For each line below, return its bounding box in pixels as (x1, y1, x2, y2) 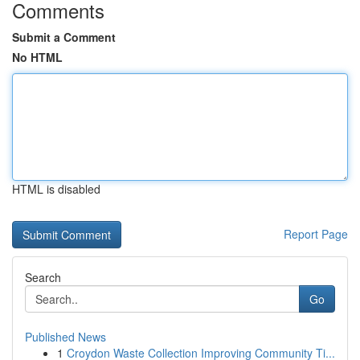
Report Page (284, 226, 348, 242)
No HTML (12, 49, 63, 65)
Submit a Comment (12, 29, 116, 45)
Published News (25, 329, 106, 345)
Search (25, 269, 61, 285)
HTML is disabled (12, 181, 100, 197)
